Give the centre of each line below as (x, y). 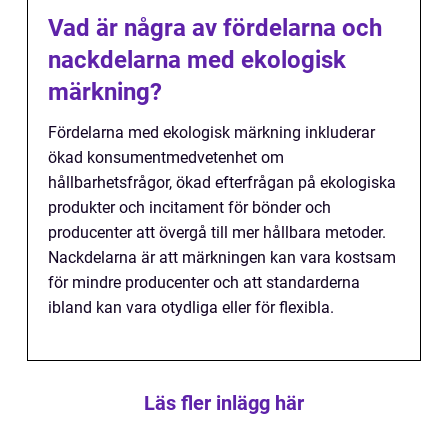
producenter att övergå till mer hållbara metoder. (217, 232)
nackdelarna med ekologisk (197, 59)
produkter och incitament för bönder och (189, 207)
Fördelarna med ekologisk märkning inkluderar (211, 132)
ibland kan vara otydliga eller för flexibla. (191, 307)
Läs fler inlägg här (224, 402)
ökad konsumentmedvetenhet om (166, 157)
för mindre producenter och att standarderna (204, 282)
